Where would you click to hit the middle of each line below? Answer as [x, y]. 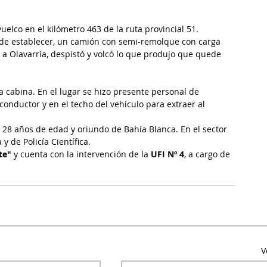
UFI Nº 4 [166, 154]
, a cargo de [208, 154]
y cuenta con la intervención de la [81, 154]
